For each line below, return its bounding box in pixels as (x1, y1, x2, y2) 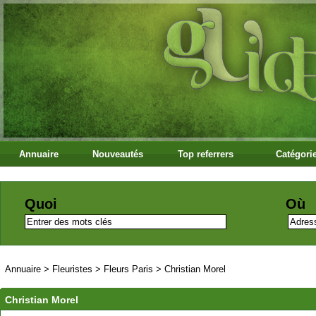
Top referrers (178, 149, 234, 159)
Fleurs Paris (104, 264, 153, 274)
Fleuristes (52, 264, 92, 274)
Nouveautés (92, 149, 144, 159)
